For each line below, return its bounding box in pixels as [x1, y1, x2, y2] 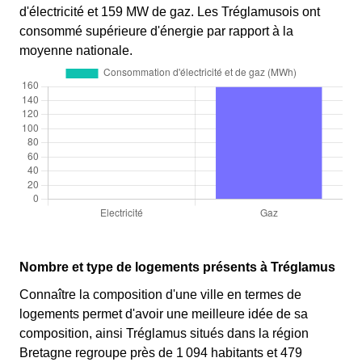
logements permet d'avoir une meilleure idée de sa [19, 307, 308, 322]
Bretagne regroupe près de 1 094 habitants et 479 [19, 346, 302, 360]
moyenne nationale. [19, 44, 133, 58]
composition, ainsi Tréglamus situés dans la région [19, 326, 309, 341]
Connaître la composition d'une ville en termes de [19, 288, 301, 302]
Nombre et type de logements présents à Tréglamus [19, 260, 335, 275]
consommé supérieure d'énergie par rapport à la [19, 24, 293, 39]
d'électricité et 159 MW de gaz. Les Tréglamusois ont [19, 5, 320, 19]
